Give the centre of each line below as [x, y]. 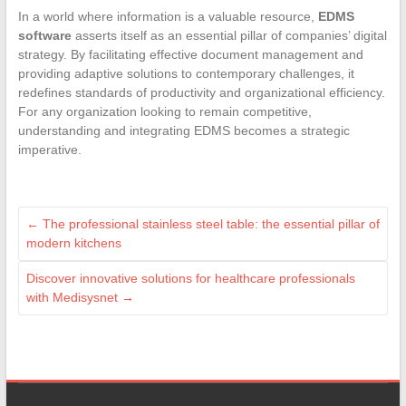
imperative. [49, 149]
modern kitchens [73, 242]
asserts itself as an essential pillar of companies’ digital [229, 35]
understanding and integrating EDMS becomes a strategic [184, 130]
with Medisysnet [73, 297]
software [44, 35]
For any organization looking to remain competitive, [164, 111]
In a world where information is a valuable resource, [168, 16]
